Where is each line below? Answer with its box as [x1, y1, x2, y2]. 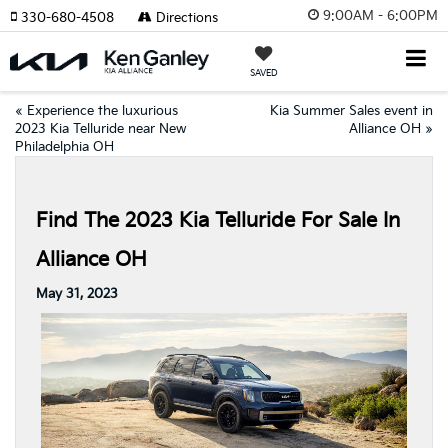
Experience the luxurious [27, 103, 178, 119]
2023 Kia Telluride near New [15, 121, 186, 137]
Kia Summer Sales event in [270, 103, 433, 119]
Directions [152, 10, 218, 26]
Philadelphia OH [15, 139, 114, 155]
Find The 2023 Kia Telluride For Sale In [36, 209, 400, 233]
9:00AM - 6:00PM [323, 7, 438, 24]
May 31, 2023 [36, 286, 118, 302]
